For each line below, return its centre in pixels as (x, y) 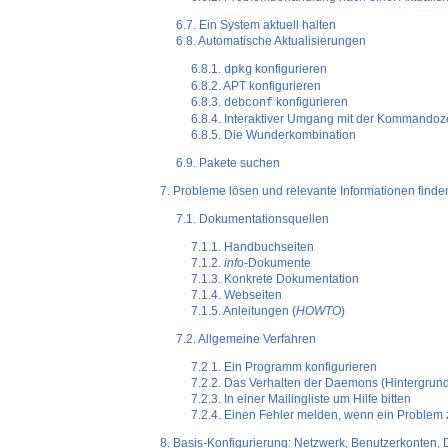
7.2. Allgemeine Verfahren (245, 339)
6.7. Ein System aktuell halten (255, 25)
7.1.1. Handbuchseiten (253, 247)
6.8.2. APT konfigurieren (256, 86)
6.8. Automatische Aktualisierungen (270, 41)
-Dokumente (278, 263)
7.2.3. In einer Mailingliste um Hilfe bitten (301, 399)
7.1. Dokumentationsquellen (252, 219)
